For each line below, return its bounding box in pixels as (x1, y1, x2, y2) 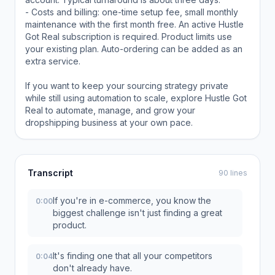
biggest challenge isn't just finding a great (53, 207, 222, 218)
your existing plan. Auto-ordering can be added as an (25, 43, 242, 54)
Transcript (28, 167, 73, 178)
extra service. (25, 55, 80, 66)
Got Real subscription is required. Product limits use (25, 31, 232, 42)
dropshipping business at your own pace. (25, 117, 193, 128)
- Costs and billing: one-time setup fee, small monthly (25, 6, 238, 17)
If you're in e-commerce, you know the (53, 195, 211, 206)
